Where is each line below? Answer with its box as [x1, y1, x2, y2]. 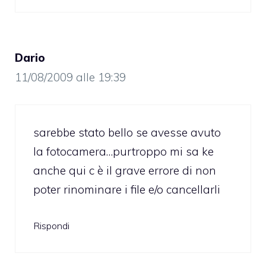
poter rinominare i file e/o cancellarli [33, 182, 220, 197]
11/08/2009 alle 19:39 [15, 70, 126, 85]
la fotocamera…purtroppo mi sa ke [33, 144, 214, 159]
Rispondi [33, 220, 69, 232]
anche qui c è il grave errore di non [33, 163, 216, 178]
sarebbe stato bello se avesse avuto [33, 125, 221, 140]
